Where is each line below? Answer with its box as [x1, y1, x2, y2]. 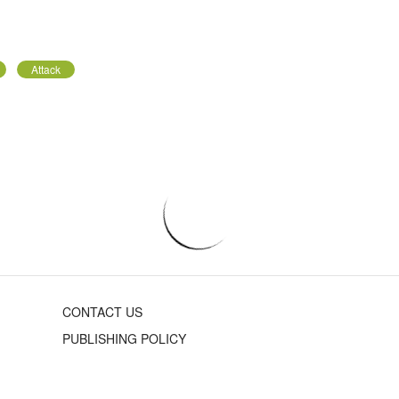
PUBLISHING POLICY [62, 329, 187, 347]
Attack [31, 61, 61, 77]
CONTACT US [62, 302, 143, 321]
